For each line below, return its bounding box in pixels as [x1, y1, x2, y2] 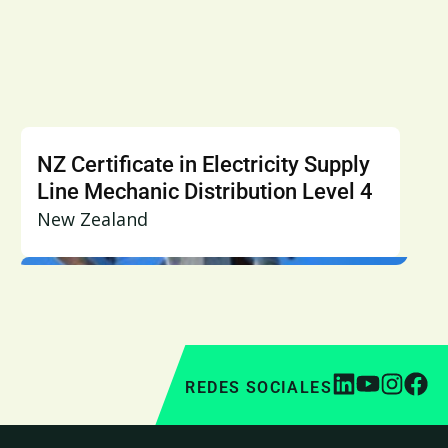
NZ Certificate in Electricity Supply [37, 152, 371, 177]
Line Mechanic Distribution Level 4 [37, 179, 374, 204]
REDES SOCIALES [185, 378, 332, 397]
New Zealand [37, 207, 149, 231]
